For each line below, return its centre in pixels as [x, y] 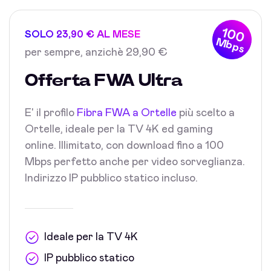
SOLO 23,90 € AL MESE [83, 34]
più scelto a [206, 113]
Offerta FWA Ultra [104, 81]
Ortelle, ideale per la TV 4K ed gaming [119, 129]
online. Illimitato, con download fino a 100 [124, 146]
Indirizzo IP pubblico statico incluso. [111, 178]
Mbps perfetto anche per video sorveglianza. [135, 162]
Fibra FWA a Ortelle [127, 113]
